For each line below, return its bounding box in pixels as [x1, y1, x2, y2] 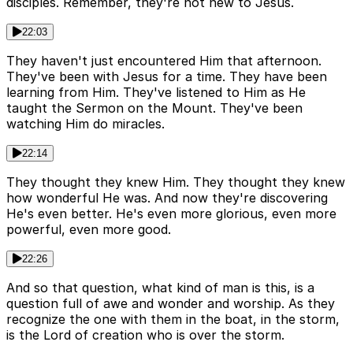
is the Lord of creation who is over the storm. [6, 327, 284, 344]
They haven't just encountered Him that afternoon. [6, 53, 321, 69]
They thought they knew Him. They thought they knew [6, 174, 345, 191]
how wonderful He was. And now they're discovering [6, 190, 328, 206]
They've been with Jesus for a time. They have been [6, 69, 327, 85]
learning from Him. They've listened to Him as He [6, 84, 306, 101]
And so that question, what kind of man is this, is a [6, 280, 314, 296]
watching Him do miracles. [6, 116, 165, 132]
